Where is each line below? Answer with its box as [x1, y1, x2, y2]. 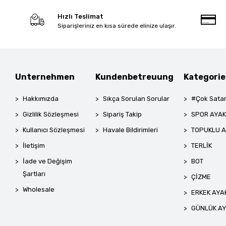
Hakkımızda [23, 94, 59, 102]
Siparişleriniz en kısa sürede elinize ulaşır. [58, 22, 177, 29]
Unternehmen [15, 72, 75, 82]
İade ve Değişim [23, 157, 73, 165]
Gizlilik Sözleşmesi [23, 110, 79, 118]
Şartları [23, 169, 46, 178]
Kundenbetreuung [95, 72, 174, 82]
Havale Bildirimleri [103, 126, 158, 134]
